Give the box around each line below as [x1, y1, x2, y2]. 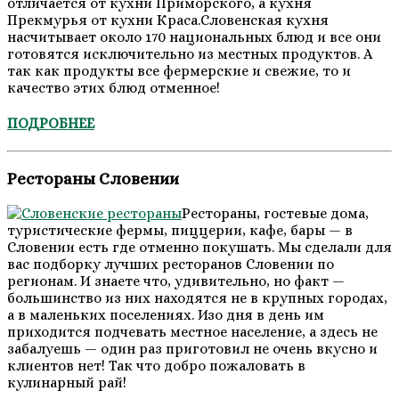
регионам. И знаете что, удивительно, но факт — [7, 272, 345, 289]
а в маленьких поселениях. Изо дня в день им [7, 305, 324, 323]
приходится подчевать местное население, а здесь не [7, 322, 378, 340]
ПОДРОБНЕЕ [7, 114, 94, 132]
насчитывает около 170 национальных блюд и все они [7, 28, 381, 45]
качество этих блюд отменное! [7, 78, 220, 96]
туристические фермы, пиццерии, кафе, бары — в [7, 221, 353, 239]
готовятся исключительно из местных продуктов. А [7, 45, 372, 62]
